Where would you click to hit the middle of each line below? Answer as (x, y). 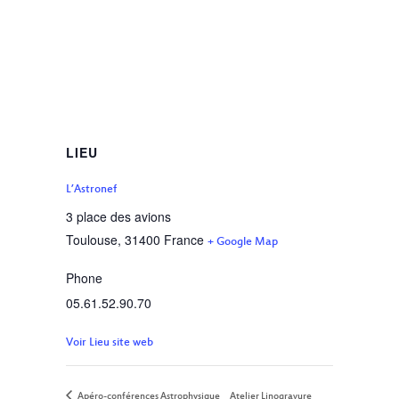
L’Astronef (91, 190)
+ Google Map (243, 242)
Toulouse (92, 240)
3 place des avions (118, 216)
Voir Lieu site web (110, 343)
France (184, 240)
